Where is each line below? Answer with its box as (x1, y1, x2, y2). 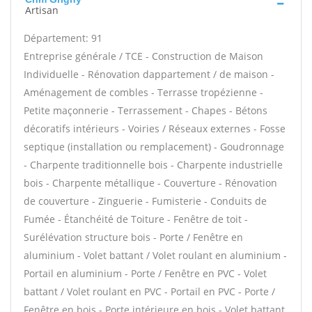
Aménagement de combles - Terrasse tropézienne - (24, 86, 263, 99)
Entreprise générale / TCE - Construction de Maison (24, 49, 263, 63)
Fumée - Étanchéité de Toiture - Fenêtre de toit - (24, 212, 248, 226)
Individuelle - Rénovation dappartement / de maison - (24, 68, 274, 81)
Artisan (25, 3, 58, 17)
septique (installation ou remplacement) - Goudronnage (24, 140, 284, 153)
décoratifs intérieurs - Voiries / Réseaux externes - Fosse (24, 122, 286, 135)
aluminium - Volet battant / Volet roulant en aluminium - (24, 249, 287, 262)
